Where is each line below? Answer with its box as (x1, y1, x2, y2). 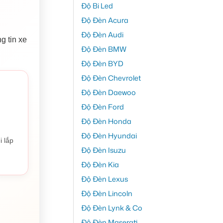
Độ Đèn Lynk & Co (81, 202, 142, 213)
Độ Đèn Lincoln (81, 188, 132, 199)
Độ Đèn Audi (81, 29, 123, 40)
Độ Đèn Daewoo (81, 87, 136, 98)
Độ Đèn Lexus (81, 173, 128, 184)
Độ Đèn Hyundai (81, 130, 137, 141)
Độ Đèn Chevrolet (81, 72, 141, 83)
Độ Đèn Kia (81, 159, 119, 170)
